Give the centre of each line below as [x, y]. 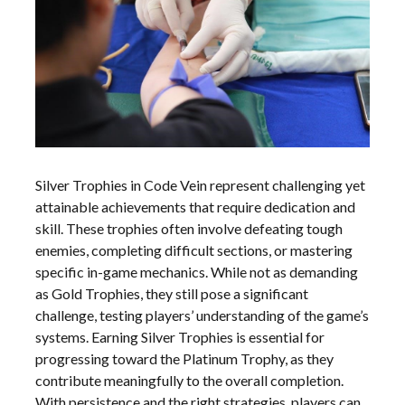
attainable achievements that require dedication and [196, 206]
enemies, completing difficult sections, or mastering [194, 250]
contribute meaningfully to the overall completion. [190, 380]
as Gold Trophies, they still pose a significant [172, 293]
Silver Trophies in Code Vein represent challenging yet [201, 184]
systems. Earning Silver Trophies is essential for [180, 336]
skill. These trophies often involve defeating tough [189, 228]
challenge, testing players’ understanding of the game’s [202, 315]
